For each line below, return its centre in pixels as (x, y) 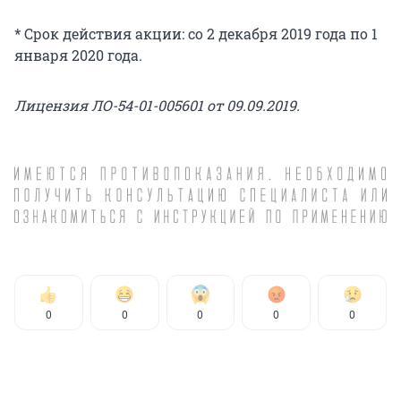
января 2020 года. (78, 55)
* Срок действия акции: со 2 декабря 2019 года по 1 (196, 34)
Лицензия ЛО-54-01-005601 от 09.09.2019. (157, 106)
